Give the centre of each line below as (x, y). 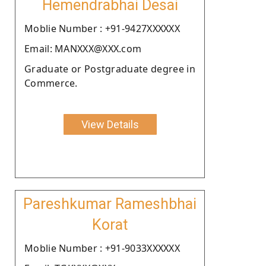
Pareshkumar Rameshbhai (110, 204)
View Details (110, 124)
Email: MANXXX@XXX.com (83, 48)
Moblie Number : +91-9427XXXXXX (102, 28)
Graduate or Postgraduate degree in (110, 69)
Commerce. (51, 83)
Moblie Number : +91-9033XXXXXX (102, 248)
